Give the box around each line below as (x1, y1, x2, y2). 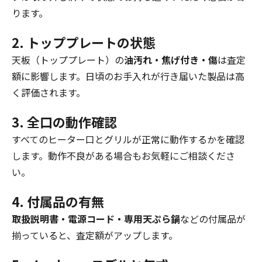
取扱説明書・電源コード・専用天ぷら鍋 (12, 211, 180, 226)
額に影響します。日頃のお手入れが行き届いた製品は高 (12, 68, 244, 83)
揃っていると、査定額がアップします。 (12, 227, 178, 242)
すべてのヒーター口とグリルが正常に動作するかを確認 (12, 132, 244, 146)
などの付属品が (180, 211, 246, 226)
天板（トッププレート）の (12, 52, 124, 67)
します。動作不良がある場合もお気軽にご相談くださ (12, 148, 235, 163)
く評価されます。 (12, 85, 85, 99)
